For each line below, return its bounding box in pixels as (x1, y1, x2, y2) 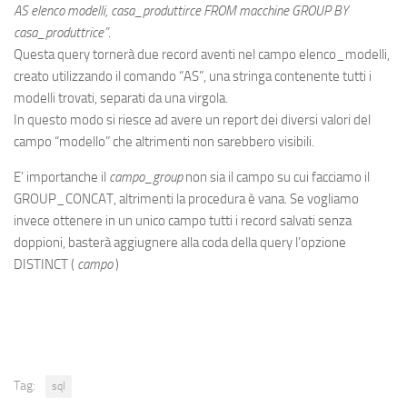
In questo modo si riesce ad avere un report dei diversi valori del (14, 112, 371, 128)
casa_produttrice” (14, 25, 108, 41)
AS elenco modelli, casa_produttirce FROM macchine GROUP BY (14, 3, 348, 19)
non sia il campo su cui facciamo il (183, 169, 370, 185)
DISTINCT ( (14, 256, 77, 273)
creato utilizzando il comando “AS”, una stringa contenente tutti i (14, 68, 372, 84)
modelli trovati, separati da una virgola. (14, 90, 228, 106)
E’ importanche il (14, 169, 109, 185)
